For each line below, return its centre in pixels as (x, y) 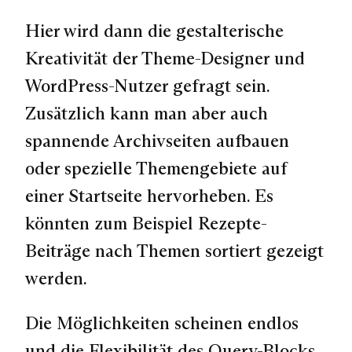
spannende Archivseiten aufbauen (157, 140)
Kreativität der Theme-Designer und (165, 58)
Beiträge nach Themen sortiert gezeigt (174, 250)
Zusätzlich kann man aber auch (147, 113)
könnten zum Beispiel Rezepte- (146, 223)
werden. (56, 278)
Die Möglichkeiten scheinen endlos (162, 323)
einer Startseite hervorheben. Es (149, 195)
